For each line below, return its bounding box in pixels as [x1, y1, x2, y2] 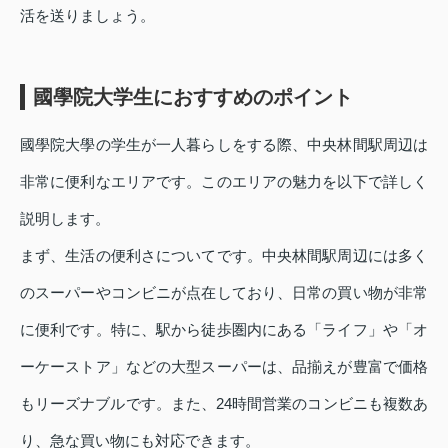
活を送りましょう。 [20, 7, 155, 25]
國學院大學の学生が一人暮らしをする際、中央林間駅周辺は [20, 136, 428, 154]
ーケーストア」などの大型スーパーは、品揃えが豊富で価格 [20, 358, 428, 376]
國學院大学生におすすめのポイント [33, 86, 353, 109]
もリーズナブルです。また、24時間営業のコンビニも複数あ [20, 395, 428, 413]
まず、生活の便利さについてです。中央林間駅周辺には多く [20, 247, 428, 265]
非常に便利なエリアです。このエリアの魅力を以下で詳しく [20, 173, 428, 191]
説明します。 [20, 210, 110, 228]
